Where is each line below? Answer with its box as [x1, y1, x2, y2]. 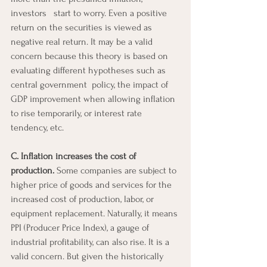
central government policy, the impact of [11, 79, 170, 90]
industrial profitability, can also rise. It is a [11, 236, 172, 247]
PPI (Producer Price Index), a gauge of [11, 222, 151, 233]
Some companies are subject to [54, 164, 179, 176]
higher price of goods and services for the [11, 179, 174, 190]
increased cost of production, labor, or [11, 193, 156, 204]
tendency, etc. [11, 122, 64, 133]
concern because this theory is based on [11, 50, 170, 61]
